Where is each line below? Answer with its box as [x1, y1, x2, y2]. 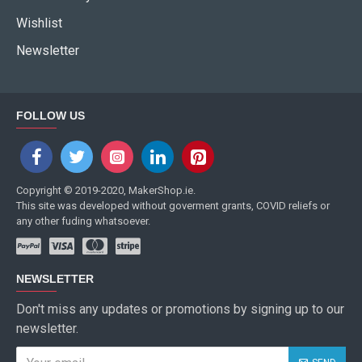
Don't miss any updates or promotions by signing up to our [16, 301, 344, 317]
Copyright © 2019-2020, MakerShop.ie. [16, 184, 196, 196]
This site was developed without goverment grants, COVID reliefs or [16, 200, 330, 212]
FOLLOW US [16, 109, 85, 122]
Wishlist [16, 15, 62, 31]
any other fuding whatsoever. [16, 215, 150, 227]
